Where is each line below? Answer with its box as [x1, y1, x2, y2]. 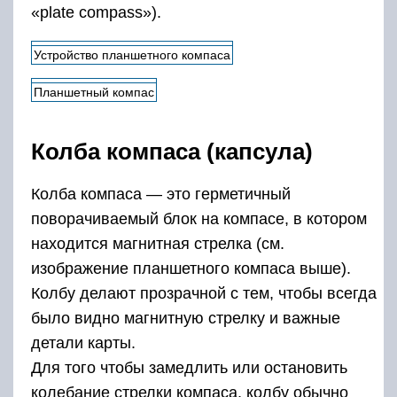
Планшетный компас [34, 85, 154, 100]
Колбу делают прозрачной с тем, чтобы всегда [31, 284, 377, 303]
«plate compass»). [31, 4, 161, 22]
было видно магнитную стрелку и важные [31, 309, 340, 328]
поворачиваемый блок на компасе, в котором [31, 210, 367, 229]
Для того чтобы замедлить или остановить [31, 359, 347, 378]
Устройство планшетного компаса [34, 48, 230, 63]
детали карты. [31, 334, 136, 353]
